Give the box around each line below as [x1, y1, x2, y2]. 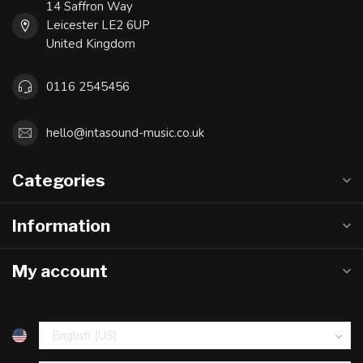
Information [12, 216, 110, 236]
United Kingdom [46, 36, 135, 52]
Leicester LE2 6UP [46, 17, 150, 33]
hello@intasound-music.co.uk [46, 124, 204, 141]
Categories [12, 170, 105, 190]
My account [12, 261, 108, 281]
